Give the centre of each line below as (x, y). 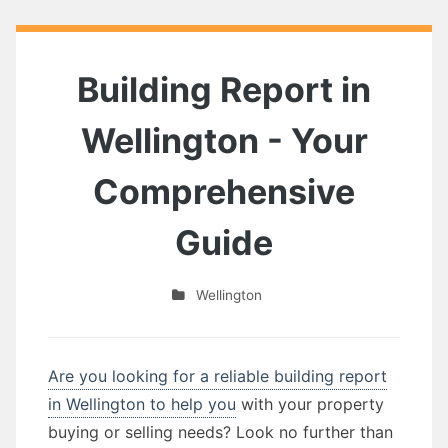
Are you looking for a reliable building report (217, 376)
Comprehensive (224, 191)
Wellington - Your (224, 140)
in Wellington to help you (142, 404)
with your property (310, 404)
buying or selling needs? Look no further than (220, 432)
